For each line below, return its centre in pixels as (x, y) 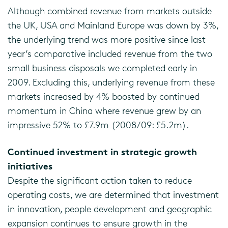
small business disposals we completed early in (102, 68)
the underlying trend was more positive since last (107, 39)
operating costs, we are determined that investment (113, 194)
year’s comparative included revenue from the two (110, 53)
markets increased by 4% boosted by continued (104, 96)
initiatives (30, 166)
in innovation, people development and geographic (110, 209)
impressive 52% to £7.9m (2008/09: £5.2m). (98, 125)
